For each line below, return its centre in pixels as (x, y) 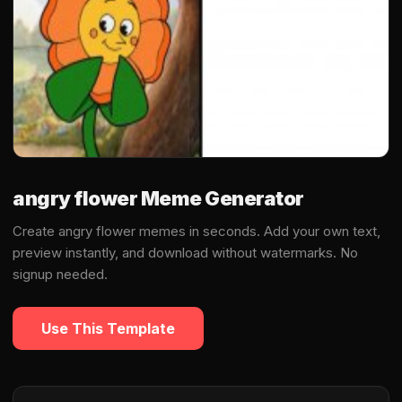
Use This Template (108, 328)
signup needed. (60, 274)
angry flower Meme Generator (158, 198)
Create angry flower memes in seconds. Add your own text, (197, 231)
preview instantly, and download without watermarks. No (185, 253)
